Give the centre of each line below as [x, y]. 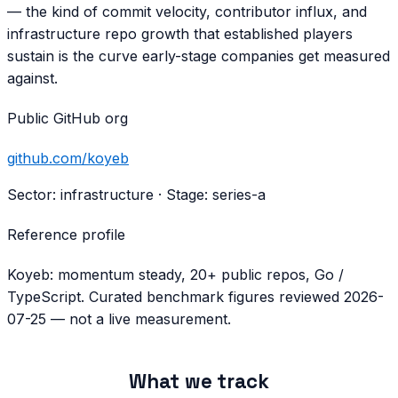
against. [32, 78]
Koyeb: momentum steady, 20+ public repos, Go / [175, 275]
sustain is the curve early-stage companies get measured [199, 56]
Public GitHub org [68, 118]
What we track [199, 382]
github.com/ [47, 158]
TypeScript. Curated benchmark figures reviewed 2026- [195, 297]
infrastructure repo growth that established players [180, 34]
